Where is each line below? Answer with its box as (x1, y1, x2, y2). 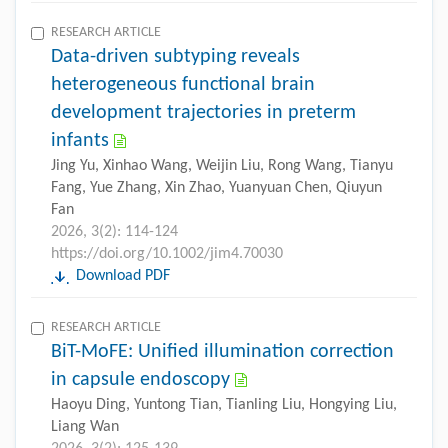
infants (51, 130, 109, 151)
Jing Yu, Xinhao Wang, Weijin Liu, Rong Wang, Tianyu (51, 157, 393, 174)
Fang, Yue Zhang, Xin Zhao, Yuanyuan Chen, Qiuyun (51, 179, 382, 196)
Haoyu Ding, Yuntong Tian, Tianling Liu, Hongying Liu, (51, 396, 397, 413)
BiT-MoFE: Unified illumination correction (51, 341, 394, 362)
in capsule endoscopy (51, 369, 230, 390)
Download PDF (76, 267, 170, 284)
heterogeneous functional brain (51, 74, 315, 95)
